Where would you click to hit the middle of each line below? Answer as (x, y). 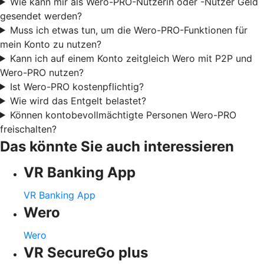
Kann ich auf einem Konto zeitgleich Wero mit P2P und (131, 58)
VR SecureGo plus (86, 252)
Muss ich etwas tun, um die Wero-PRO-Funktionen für (128, 30)
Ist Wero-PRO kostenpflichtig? (77, 86)
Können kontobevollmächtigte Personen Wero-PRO (123, 115)
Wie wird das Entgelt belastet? (78, 100)
